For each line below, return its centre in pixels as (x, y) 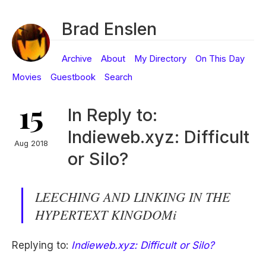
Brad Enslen (109, 29)
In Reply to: (113, 115)
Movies (27, 77)
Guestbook (73, 77)
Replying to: (42, 246)
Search (118, 77)
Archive (77, 59)
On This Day (220, 59)
